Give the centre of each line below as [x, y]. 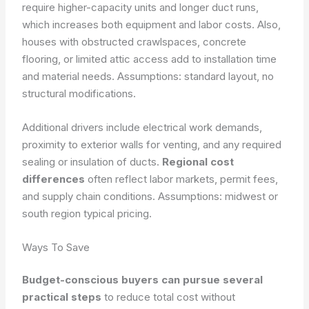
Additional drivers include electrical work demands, [142, 127]
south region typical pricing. [87, 213]
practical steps [62, 297]
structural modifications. [79, 93]
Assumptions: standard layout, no [196, 76]
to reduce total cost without [169, 297]
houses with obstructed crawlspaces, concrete [134, 41]
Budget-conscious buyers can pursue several [143, 280]
